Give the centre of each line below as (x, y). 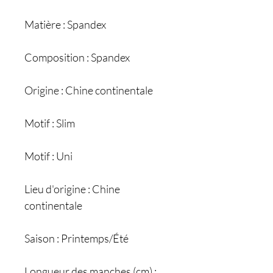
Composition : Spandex (77, 57)
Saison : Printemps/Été (76, 238)
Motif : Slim (50, 123)
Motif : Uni (48, 156)
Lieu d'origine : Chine (72, 189)
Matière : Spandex (65, 24)
